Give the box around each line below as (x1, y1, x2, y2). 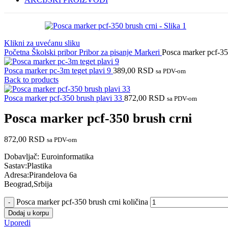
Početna (4, 48, 32, 56)
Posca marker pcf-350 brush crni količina (16, 197, 148, 206)
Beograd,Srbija (4, 179, 52, 188)
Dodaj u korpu (8, 209, 49, 217)
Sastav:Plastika (4, 161, 52, 170)
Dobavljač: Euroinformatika (4, 152, 94, 161)
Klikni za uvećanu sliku (4, 39, 80, 47)
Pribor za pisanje (79, 48, 134, 56)
